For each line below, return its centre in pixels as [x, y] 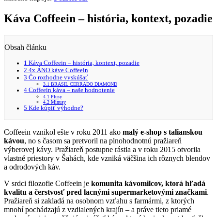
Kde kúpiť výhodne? [55, 108]
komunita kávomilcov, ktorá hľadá [148, 183]
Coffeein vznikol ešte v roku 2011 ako [63, 132]
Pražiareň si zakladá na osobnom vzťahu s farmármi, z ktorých [99, 201]
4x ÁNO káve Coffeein [58, 70]
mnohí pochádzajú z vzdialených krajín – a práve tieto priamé [98, 209]
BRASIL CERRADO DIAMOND [83, 84]
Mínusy [58, 102]
